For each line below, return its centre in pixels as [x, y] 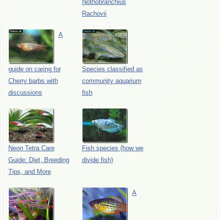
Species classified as [112, 69]
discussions [25, 93]
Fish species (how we [112, 148]
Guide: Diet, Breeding [39, 160]
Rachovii [94, 14]
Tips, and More [29, 172]
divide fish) [97, 160]
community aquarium [111, 81]
